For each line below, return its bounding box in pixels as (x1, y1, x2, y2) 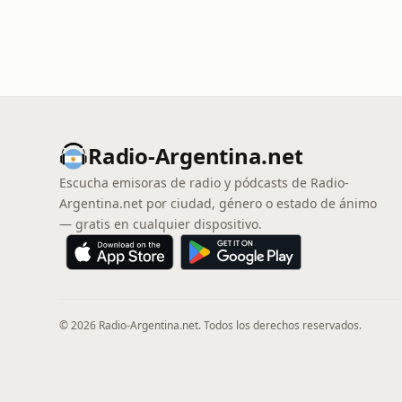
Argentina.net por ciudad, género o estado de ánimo (59, 195, 377, 212)
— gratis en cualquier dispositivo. (59, 215, 262, 232)
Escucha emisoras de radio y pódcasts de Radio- (59, 174, 349, 191)
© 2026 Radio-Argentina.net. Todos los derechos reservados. (59, 318, 362, 333)
